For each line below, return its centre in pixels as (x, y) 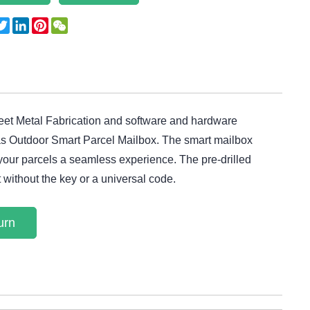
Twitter (26, 22)
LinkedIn (50, 22)
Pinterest (70, 22)
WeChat (88, 22)
